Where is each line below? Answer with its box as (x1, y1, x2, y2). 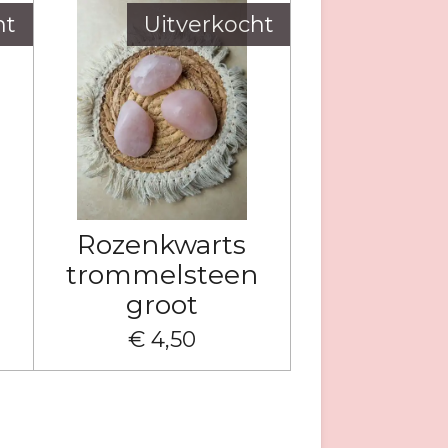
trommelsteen (65, 257, 258, 291)
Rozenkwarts (77, 227, 247, 261)
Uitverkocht (143, 10, 274, 38)
